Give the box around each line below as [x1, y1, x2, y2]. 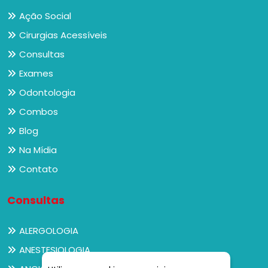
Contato [19, 163, 58, 176]
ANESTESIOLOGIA [19, 243, 90, 257]
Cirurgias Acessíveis [19, 29, 107, 42]
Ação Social [19, 10, 71, 23]
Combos [19, 105, 58, 118]
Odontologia [19, 86, 75, 99]
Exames [19, 67, 53, 80]
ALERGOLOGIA [19, 224, 78, 237]
